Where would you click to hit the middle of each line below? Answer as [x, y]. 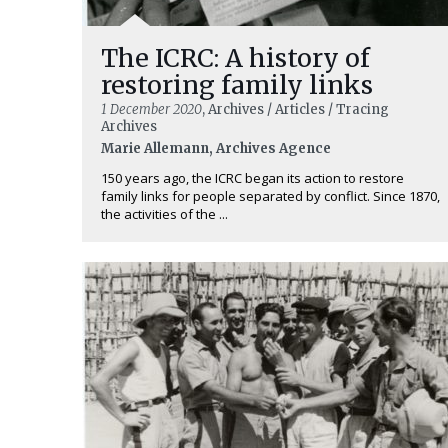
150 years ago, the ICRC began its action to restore [252, 178]
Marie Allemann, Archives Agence [216, 149]
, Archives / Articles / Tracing [295, 110]
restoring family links [237, 85]
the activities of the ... [164, 214]
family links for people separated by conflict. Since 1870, [270, 196]
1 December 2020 [151, 110]
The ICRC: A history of [235, 58]
